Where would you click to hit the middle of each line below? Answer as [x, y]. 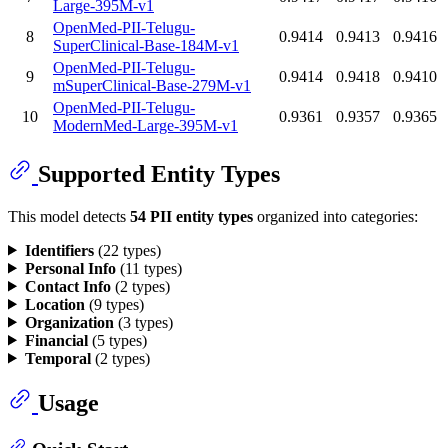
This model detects [69, 216]
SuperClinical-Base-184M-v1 [146, 45]
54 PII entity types [191, 216]
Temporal [57, 358]
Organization [69, 322]
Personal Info [70, 268]
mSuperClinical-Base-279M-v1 [152, 85]
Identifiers [59, 250]
